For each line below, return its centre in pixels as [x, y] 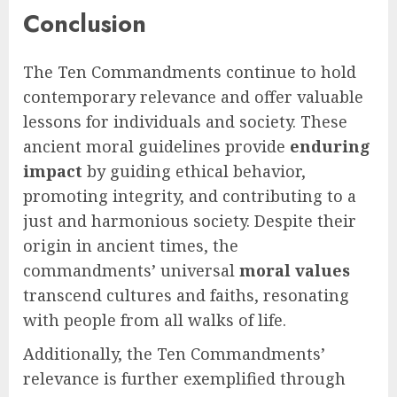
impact [53, 171]
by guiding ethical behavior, [194, 171]
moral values [295, 270]
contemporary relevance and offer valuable [193, 96]
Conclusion [85, 24]
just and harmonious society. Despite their [190, 220]
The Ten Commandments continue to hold [190, 71]
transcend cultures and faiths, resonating [186, 295]
